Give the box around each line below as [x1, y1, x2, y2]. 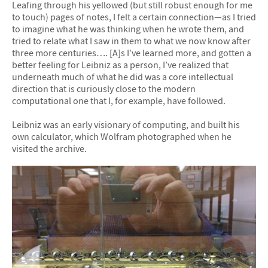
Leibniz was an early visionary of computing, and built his [12, 118, 240, 130]
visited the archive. [12, 142, 87, 154]
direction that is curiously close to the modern [12, 83, 196, 95]
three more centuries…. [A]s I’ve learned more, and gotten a [12, 47, 251, 59]
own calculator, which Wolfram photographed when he [12, 130, 232, 142]
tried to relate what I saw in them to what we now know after [12, 35, 251, 47]
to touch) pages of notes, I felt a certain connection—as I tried [12, 11, 256, 23]
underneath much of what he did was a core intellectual [12, 71, 233, 83]
